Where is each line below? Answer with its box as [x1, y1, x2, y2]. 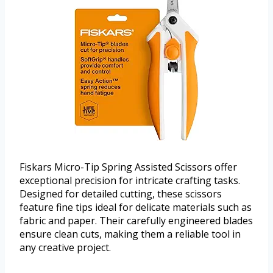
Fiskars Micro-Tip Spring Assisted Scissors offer [19, 160, 237, 174]
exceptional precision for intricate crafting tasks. [19, 173, 240, 187]
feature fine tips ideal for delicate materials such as [19, 200, 252, 214]
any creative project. [19, 240, 111, 254]
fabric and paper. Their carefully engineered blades [19, 213, 253, 227]
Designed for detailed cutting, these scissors [19, 186, 222, 200]
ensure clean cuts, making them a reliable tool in [19, 227, 241, 241]
